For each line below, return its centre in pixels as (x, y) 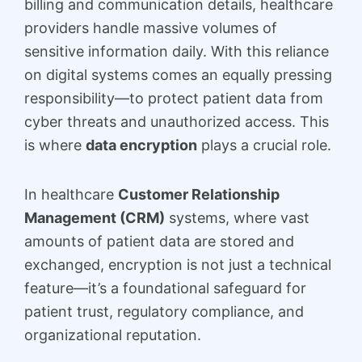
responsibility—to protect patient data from (174, 98)
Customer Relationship (199, 194)
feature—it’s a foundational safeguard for (165, 288)
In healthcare (71, 194)
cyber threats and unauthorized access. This (177, 122)
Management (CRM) (95, 217)
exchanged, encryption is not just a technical (178, 264)
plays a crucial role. (264, 145)
